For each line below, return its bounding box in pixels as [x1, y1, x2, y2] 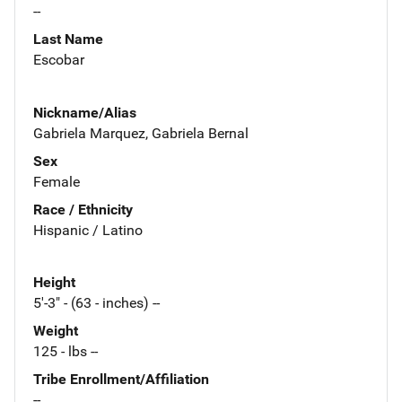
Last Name [33, 30, 103, 48]
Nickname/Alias [33, 103, 136, 121]
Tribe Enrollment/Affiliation [33, 371, 209, 389]
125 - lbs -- [33, 343, 98, 361]
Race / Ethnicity [33, 200, 133, 218]
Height [33, 274, 75, 292]
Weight [33, 322, 78, 340]
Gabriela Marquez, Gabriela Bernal [33, 124, 249, 142]
